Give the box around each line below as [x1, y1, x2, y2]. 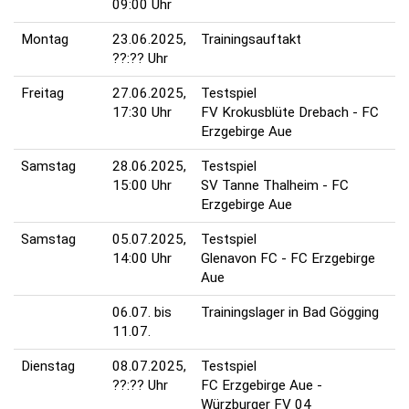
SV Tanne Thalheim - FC [201, 176, 349, 194]
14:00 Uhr [112, 249, 172, 267]
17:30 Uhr [112, 103, 172, 121]
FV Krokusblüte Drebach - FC [201, 103, 379, 121]
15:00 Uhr [112, 176, 172, 194]
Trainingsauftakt [201, 30, 301, 47]
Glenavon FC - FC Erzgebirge [201, 249, 375, 267]
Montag [21, 30, 68, 47]
